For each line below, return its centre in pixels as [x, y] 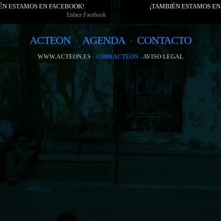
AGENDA [104, 40]
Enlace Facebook [86, 15]
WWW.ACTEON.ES [64, 57]
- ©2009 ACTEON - [117, 57]
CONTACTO [164, 40]
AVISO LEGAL [163, 57]
